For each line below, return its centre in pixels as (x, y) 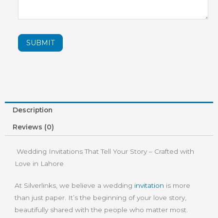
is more (177, 185)
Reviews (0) (34, 127)
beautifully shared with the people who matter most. (102, 209)
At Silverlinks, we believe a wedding (74, 185)
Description (33, 110)
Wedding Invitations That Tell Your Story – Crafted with (104, 151)
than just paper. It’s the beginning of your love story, (100, 197)
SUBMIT (40, 43)
